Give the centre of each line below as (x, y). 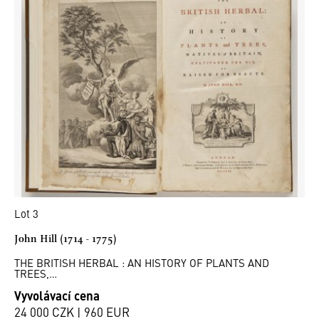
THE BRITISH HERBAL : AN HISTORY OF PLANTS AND (142, 263)
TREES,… (36, 273)
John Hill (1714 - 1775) (66, 239)
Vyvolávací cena (57, 295)
